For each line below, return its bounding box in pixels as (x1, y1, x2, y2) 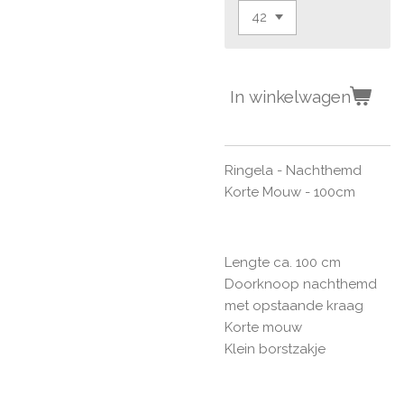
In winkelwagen (230, 87, 351, 107)
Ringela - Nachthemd (225, 161, 362, 179)
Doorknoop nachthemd (225, 275, 377, 292)
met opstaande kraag (225, 297, 363, 314)
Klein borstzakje (225, 340, 326, 357)
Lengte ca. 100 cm (225, 253, 341, 271)
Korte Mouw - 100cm (225, 183, 355, 200)
